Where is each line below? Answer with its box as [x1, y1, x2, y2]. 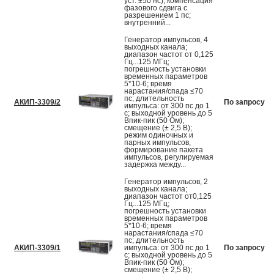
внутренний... [124, 18, 171, 28]
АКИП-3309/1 [14, 243, 61, 253]
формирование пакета [124, 146, 203, 155]
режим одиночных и [124, 131, 193, 140]
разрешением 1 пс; [124, 11, 191, 20]
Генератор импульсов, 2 [124, 177, 208, 187]
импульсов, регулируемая [124, 153, 213, 162]
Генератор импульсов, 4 [124, 35, 208, 45]
